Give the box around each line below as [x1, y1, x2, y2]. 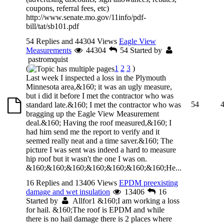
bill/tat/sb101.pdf [26, 21, 79, 30]
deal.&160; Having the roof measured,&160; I [26, 118, 171, 127]
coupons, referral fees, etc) [26, 3, 109, 12]
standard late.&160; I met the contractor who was [26, 100, 181, 109]
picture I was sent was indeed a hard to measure [26, 145, 176, 154]
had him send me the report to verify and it [26, 127, 159, 136]
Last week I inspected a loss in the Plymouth [26, 73, 166, 82]
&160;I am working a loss [97, 196, 179, 205]
